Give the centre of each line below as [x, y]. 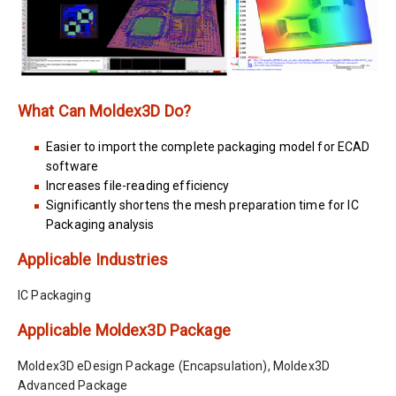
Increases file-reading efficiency [138, 185]
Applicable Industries [93, 259]
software [72, 166]
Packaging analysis [100, 224]
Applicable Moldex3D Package [124, 330]
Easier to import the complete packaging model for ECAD [208, 146]
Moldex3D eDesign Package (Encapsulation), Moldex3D [174, 366]
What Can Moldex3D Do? [104, 110]
